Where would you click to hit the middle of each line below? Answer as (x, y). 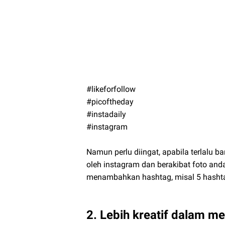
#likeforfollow (111, 89)
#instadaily (106, 114)
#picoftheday (110, 101)
